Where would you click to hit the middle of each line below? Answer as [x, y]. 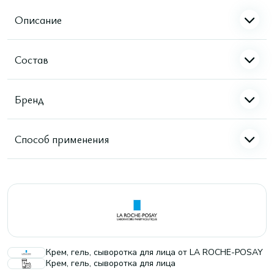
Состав [31, 59]
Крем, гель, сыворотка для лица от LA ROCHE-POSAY [154, 252]
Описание [38, 19]
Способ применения [62, 139]
